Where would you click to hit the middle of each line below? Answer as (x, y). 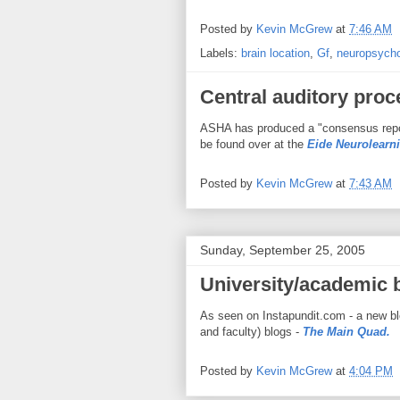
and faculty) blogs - (251, 331)
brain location (275, 53)
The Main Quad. (346, 331)
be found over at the (254, 144)
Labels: (221, 53)
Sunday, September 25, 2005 (283, 250)
